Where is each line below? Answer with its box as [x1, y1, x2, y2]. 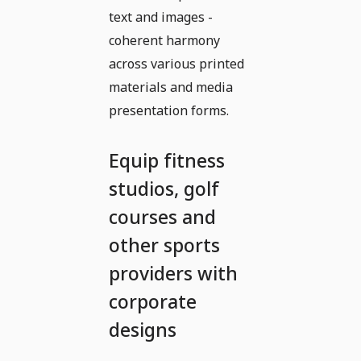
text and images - [109, 7, 213, 26]
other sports [109, 231, 220, 258]
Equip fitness [109, 147, 225, 173]
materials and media [109, 77, 233, 96]
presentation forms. [109, 101, 229, 119]
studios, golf [109, 175, 219, 201]
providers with [109, 259, 238, 286]
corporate [109, 288, 197, 314]
